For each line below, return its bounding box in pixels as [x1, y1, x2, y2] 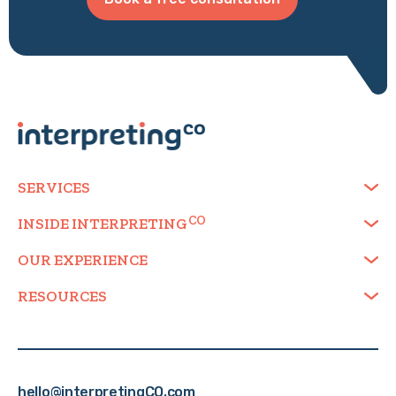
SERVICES [18, 178, 90, 196]
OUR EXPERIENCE [18, 250, 148, 269]
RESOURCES [18, 286, 107, 305]
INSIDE [18, 214, 72, 232]
